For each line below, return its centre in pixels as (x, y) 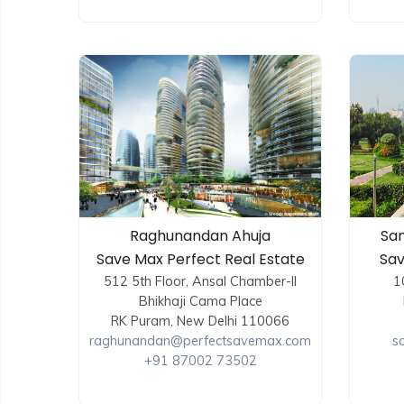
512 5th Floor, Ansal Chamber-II (200, 281)
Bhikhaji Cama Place (200, 301)
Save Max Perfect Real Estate (200, 260)
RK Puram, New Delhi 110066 (200, 321)
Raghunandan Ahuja (200, 236)
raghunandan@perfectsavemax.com (200, 341)
